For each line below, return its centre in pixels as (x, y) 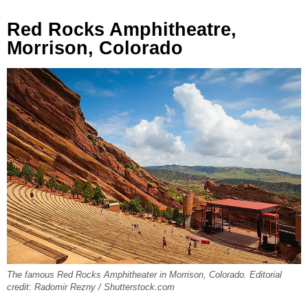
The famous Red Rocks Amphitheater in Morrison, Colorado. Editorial (144, 275)
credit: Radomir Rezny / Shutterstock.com (91, 288)
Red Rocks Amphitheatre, (122, 29)
